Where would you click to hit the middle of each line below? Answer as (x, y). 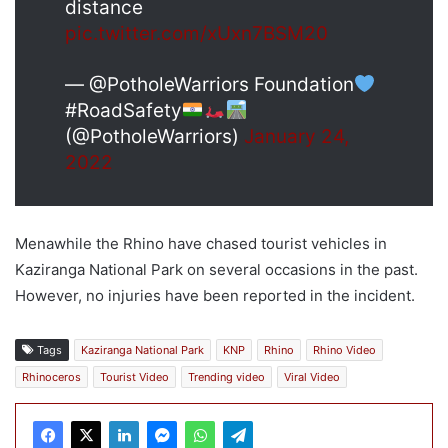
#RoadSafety (123, 111)
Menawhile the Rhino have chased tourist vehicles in (201, 244)
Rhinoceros (51, 377)
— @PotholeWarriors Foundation (209, 85)
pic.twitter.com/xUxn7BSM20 (196, 34)
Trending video (226, 377)
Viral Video (312, 377)
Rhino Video (344, 350)
